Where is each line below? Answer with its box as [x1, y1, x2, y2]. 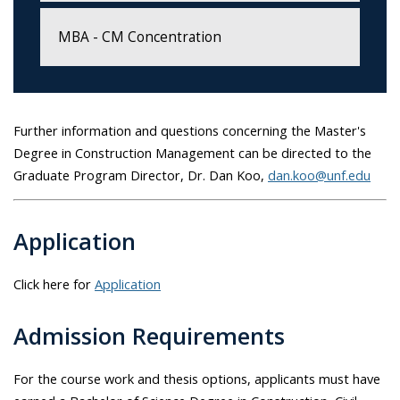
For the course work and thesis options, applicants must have [13, 370, 380, 388]
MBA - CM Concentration [58, 27, 222, 46]
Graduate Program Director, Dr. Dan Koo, [13, 165, 264, 184]
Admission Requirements [13, 321, 285, 352]
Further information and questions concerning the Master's [13, 121, 366, 139]
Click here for [13, 275, 91, 294]
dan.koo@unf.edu [268, 165, 371, 184]
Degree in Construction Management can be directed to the [13, 143, 371, 162]
